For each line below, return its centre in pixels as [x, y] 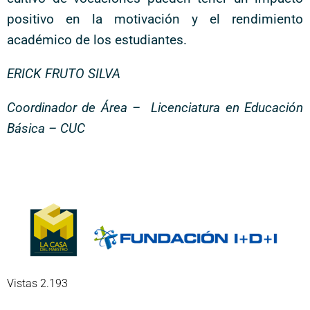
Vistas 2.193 [37, 283]
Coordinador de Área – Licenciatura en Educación [155, 108]
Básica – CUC [46, 128]
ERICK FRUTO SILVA [64, 74]
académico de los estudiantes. [97, 40]
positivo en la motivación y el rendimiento [155, 19]
